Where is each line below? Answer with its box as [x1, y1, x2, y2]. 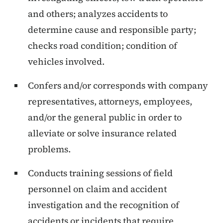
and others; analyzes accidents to [28, 7, 168, 20]
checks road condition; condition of [28, 39, 177, 52]
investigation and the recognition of [28, 199, 179, 212]
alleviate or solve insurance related [28, 127, 177, 140]
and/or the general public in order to [28, 111, 182, 124]
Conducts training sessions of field [28, 167, 173, 180]
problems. [28, 143, 71, 156]
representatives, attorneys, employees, [28, 95, 192, 108]
